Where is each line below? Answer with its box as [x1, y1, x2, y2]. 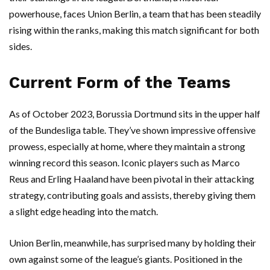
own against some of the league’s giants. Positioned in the [9, 253, 242, 265]
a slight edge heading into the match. [9, 206, 158, 218]
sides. [9, 40, 32, 52]
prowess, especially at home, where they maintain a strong [9, 140, 245, 152]
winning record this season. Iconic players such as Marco [9, 157, 240, 169]
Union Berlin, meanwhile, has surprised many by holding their [9, 237, 256, 249]
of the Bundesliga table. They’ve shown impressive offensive [9, 124, 256, 136]
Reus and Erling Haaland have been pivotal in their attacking [9, 173, 254, 185]
